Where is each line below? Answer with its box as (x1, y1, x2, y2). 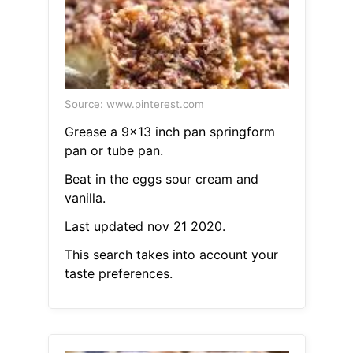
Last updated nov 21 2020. (64, 218, 225, 235)
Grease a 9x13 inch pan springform (64, 124, 275, 140)
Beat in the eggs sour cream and (64, 171, 258, 188)
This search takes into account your (64, 247, 278, 263)
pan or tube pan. (64, 143, 163, 159)
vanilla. (64, 190, 106, 206)
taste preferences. (64, 266, 173, 282)
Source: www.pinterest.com (64, 98, 204, 111)
